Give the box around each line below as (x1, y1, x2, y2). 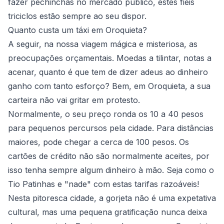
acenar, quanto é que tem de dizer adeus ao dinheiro (8, 66, 208, 77)
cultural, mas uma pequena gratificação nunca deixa (8, 206, 207, 217)
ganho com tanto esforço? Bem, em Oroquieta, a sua (8, 80, 210, 91)
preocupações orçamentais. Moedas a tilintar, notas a (8, 52, 211, 63)
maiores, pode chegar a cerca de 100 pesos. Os (8, 136, 189, 147)
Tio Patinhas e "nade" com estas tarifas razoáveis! (8, 178, 199, 189)
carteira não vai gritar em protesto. (8, 94, 140, 105)
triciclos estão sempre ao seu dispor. (8, 10, 146, 21)
